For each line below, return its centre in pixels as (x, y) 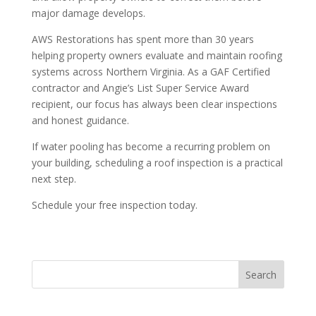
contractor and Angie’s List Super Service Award (140, 88)
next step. (54, 179)
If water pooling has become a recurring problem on (151, 146)
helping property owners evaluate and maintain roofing (157, 55)
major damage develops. (88, 13)
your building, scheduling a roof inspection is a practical (157, 163)
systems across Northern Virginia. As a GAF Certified (151, 72)
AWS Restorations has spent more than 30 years (142, 39)
